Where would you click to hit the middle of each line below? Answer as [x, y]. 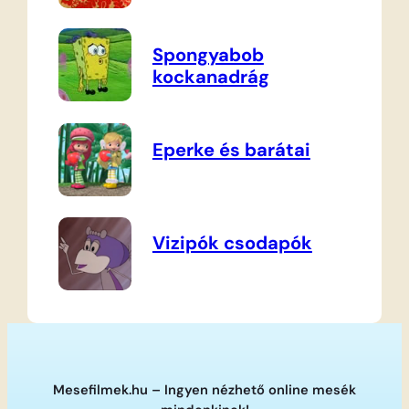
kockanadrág [210, 77]
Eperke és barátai [231, 149]
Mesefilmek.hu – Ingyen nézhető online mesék [204, 390]
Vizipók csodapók [232, 243]
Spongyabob [208, 55]
